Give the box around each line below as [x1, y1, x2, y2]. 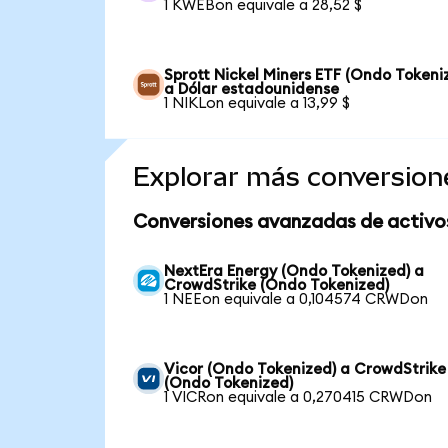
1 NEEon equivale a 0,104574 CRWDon [164, 291, 429, 307]
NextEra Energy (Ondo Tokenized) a [164, 263, 425, 279]
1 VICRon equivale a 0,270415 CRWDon [164, 389, 433, 405]
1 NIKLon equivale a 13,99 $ [164, 95, 351, 111]
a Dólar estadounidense [164, 81, 340, 97]
